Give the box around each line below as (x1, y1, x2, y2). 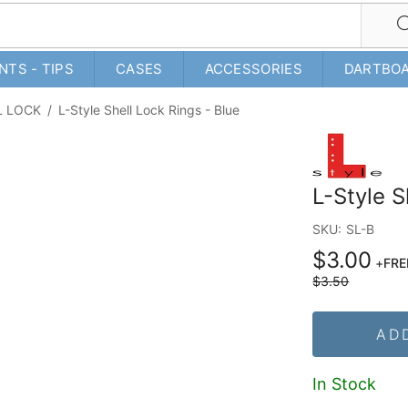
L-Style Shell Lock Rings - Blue (58, 102, 240, 117)
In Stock (312, 374, 377, 393)
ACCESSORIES (204, 60, 302, 77)
